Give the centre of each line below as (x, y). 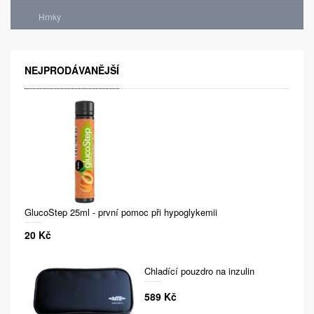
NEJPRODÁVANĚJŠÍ (72, 70)
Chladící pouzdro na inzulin (200, 271)
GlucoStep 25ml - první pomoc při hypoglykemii (121, 212)
